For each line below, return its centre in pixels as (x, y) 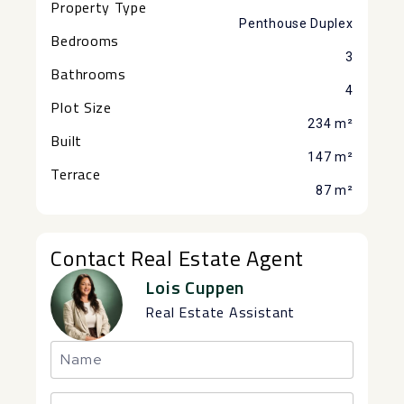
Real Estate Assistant (220, 312)
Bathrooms (88, 73)
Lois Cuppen (195, 287)
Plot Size (81, 107)
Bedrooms (85, 40)
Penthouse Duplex (296, 23)
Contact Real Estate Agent (177, 257)
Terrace (76, 174)
